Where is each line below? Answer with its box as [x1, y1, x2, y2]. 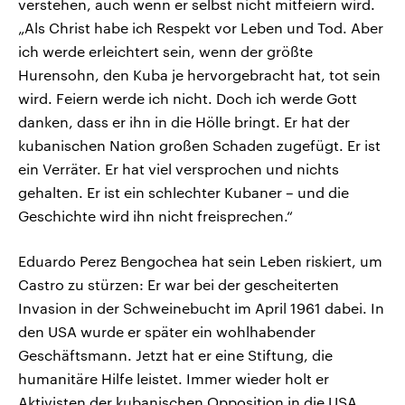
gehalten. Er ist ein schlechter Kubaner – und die [18, 184, 349, 202]
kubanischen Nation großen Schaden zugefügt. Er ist [18, 137, 381, 155]
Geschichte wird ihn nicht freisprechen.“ [18, 207, 293, 225]
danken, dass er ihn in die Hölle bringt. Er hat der [18, 113, 350, 131]
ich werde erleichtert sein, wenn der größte [18, 42, 313, 61]
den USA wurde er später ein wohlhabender [18, 323, 316, 341]
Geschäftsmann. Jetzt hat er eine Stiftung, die [18, 346, 333, 364]
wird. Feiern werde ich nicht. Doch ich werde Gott [18, 89, 357, 108]
